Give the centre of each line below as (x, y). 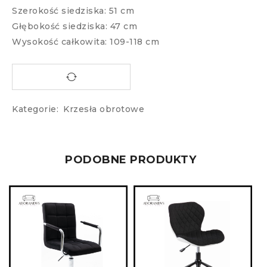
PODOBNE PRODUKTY (131, 160)
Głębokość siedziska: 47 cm (74, 27)
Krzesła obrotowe (104, 109)
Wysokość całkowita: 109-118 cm (86, 42)
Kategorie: (35, 109)
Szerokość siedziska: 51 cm (73, 11)
